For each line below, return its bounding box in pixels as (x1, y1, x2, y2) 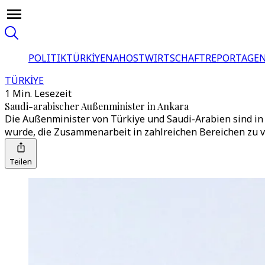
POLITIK (28, 51, 66, 64)
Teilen (9, 156, 32, 167)
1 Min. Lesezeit (5, 87, 72, 100)
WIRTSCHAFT (145, 51, 205, 64)
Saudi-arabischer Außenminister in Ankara (5, 100, 189, 112)
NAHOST (105, 51, 145, 64)
